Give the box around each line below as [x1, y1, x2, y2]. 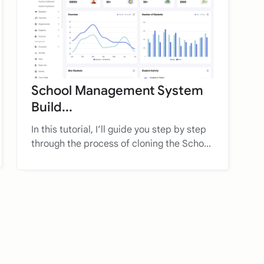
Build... [31, 98, 72, 115]
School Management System [31, 82, 203, 98]
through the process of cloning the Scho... [31, 137, 211, 150]
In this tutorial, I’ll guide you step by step [31, 123, 206, 136]
